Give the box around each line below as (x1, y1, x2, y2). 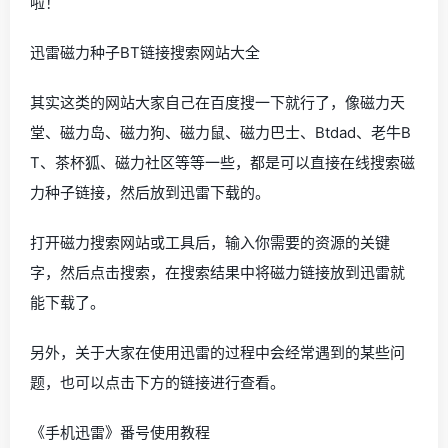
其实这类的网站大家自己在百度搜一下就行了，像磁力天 (30, 93, 405, 112)
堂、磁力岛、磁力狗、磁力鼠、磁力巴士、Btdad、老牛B (30, 123, 411, 142)
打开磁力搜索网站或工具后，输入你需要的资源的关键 (30, 233, 390, 252)
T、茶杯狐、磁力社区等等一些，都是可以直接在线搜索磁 (30, 153, 415, 172)
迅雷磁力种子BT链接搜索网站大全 (30, 43, 260, 62)
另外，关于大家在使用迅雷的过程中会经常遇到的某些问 (30, 343, 405, 362)
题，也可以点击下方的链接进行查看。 (30, 373, 285, 392)
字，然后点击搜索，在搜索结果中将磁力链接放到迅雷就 (30, 263, 405, 282)
